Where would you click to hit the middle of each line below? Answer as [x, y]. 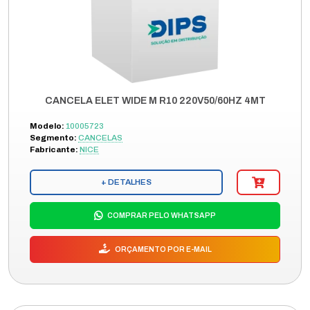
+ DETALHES [126, 182]
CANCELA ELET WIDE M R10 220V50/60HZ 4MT [155, 101]
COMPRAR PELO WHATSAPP [161, 216]
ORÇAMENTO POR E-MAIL [162, 249]
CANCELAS [100, 138]
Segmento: [53, 138]
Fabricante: [54, 149]
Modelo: [47, 126]
